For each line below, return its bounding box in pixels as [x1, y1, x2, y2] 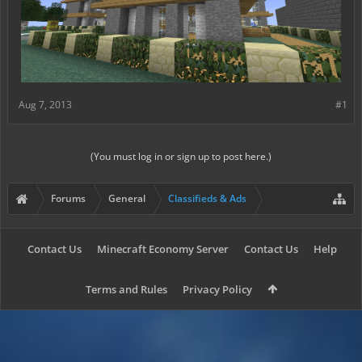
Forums [51, 191, 86, 205]
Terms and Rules [85, 281, 167, 297]
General [108, 191, 145, 205]
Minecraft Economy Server [97, 241, 229, 256]
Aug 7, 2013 [19, 97, 72, 112]
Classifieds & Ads [168, 191, 246, 205]
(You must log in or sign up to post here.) [90, 149, 271, 163]
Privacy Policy [182, 281, 252, 297]
